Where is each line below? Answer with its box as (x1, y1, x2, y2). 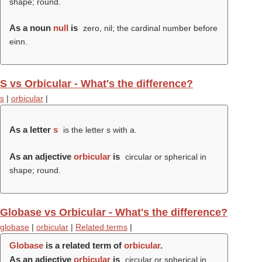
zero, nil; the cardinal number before (80, 23, 218, 33)
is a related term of (43, 240, 124, 250)
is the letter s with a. (60, 125, 137, 135)
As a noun (9, 23, 53, 33)
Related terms (75, 222, 127, 232)
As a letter (9, 125, 53, 135)
